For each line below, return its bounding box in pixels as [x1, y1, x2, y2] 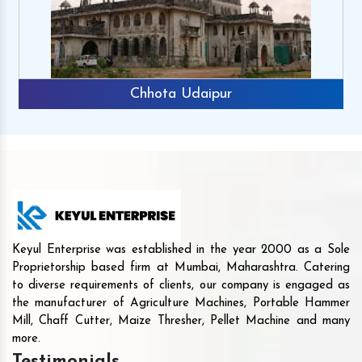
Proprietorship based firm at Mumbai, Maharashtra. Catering [12, 262, 350, 275]
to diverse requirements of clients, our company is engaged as [12, 280, 350, 293]
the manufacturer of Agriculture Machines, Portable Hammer [12, 297, 350, 310]
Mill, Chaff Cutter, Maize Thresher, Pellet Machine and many [12, 315, 350, 328]
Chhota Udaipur [130, 86, 232, 102]
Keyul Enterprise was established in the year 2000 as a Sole [12, 244, 350, 257]
